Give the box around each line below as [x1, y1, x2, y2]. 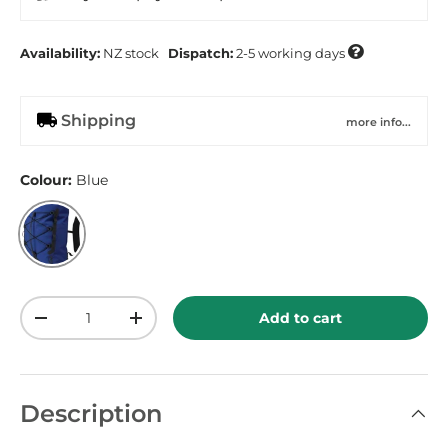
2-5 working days [236, 46, 345, 61]
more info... [346, 114, 411, 129]
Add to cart [259, 309, 343, 328]
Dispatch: [168, 46, 233, 61]
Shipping [57, 110, 136, 130]
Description [20, 398, 162, 428]
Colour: [20, 170, 76, 189]
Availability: [20, 46, 100, 61]
